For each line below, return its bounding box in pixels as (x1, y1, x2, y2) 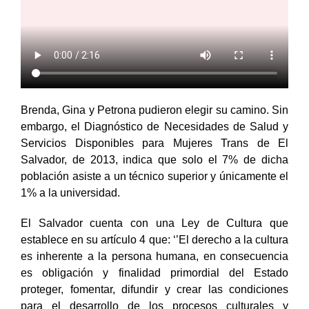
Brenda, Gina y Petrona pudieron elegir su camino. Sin (21, 118, 288, 130)
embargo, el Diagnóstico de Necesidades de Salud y (21, 134, 288, 147)
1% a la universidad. (21, 201, 120, 213)
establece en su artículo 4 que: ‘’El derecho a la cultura (21, 248, 288, 260)
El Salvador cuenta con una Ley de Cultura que (21, 231, 288, 243)
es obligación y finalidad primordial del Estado (21, 281, 288, 293)
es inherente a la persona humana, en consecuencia (21, 264, 288, 277)
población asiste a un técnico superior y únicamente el (21, 184, 288, 197)
